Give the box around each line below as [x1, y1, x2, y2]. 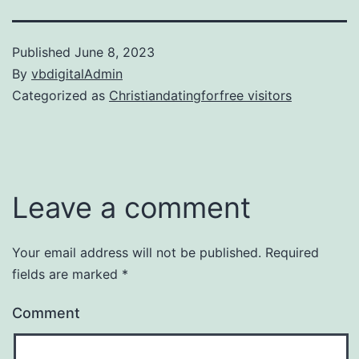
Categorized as [12, 87, 109, 104]
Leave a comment [12, 190, 251, 226]
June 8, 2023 [75, 44, 155, 61]
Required [261, 244, 319, 261]
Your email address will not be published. [12, 244, 261, 261]
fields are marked [12, 266, 122, 283]
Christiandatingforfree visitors [109, 87, 292, 104]
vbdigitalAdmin [31, 66, 123, 83]
